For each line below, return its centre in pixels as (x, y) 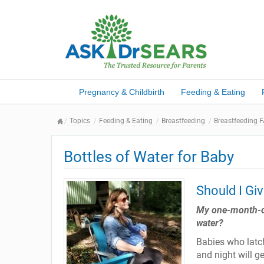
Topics (80, 121)
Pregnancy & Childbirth (121, 92)
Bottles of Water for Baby (149, 157)
